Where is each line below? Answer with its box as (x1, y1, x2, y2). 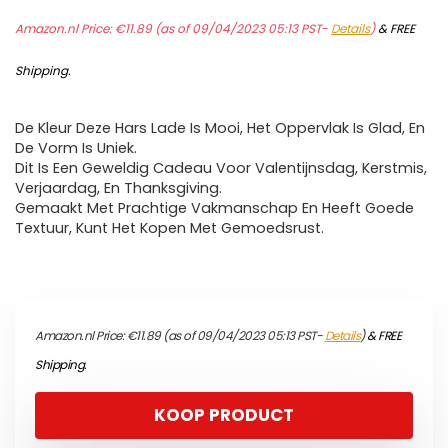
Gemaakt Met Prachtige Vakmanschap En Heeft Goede (15, 198, 414, 219)
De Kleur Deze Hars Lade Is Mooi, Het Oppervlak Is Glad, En (15, 118, 425, 139)
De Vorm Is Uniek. (15, 138, 137, 159)
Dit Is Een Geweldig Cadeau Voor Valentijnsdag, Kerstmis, (15, 158, 427, 179)
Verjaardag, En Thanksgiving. (15, 178, 222, 199)
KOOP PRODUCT (154, 403, 294, 428)
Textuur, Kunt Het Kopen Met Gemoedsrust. (15, 218, 324, 239)
